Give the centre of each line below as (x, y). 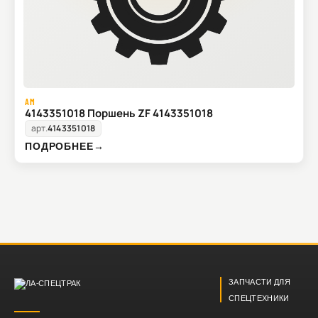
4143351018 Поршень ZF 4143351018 (119, 114)
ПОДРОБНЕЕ (59, 146)
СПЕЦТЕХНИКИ (259, 298)
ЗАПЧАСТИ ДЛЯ (259, 282)
